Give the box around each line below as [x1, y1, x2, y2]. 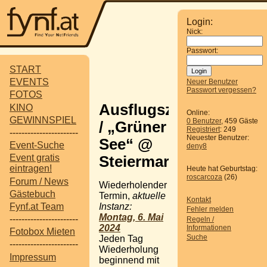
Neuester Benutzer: [187, 133, 249, 142]
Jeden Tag [99, 233, 143, 244]
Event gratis [10, 153, 60, 163]
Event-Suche [10, 140, 64, 151]
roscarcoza [187, 173, 222, 181]
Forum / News [10, 176, 69, 187]
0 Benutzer [187, 117, 221, 125]
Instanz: [99, 201, 132, 212]
